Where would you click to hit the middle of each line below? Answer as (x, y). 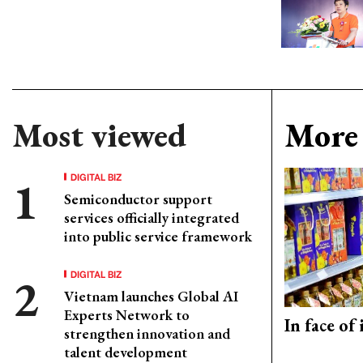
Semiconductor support (138, 199)
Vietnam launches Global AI (151, 296)
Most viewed (99, 135)
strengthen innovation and (147, 333)
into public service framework (158, 236)
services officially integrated (152, 217)
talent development (126, 352)
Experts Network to (127, 314)
